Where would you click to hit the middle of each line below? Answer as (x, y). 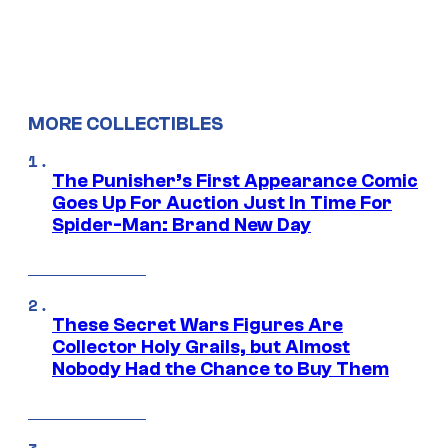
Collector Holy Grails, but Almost (201, 347)
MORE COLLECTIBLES (125, 124)
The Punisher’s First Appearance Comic (235, 181)
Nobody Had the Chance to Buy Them (220, 369)
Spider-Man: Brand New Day (181, 225)
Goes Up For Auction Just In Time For (222, 203)
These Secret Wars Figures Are (197, 325)
